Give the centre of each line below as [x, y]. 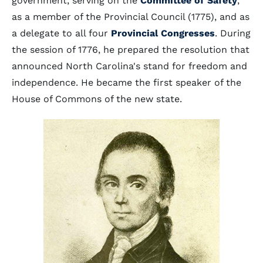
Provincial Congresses [163, 33]
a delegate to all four [61, 33]
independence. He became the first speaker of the [127, 82]
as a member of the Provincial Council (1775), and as [131, 17]
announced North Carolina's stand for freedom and [129, 66]
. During [233, 33]
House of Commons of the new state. [97, 99]
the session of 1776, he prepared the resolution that [131, 50]
